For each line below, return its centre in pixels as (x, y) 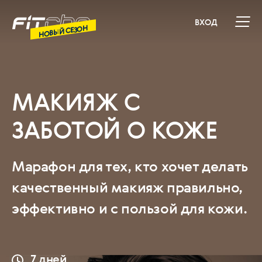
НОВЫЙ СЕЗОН (63, 31)
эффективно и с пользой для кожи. (130, 208)
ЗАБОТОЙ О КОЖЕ (114, 130)
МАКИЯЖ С (76, 102)
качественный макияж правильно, (127, 187)
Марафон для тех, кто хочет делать (130, 166)
